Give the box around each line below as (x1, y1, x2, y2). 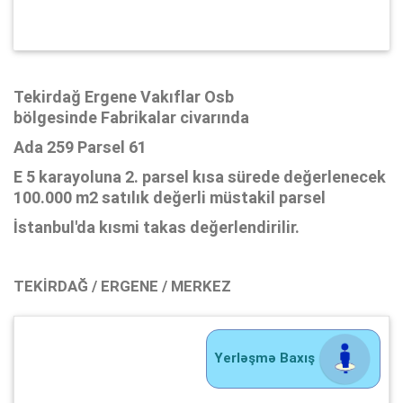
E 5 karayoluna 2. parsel (13, 166, 193, 188)
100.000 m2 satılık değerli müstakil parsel (13, 187, 326, 209)
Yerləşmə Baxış (214, 349, 318, 367)
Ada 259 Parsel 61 (13, 137, 147, 158)
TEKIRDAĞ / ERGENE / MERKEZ (13, 276, 231, 297)
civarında (176, 107, 256, 129)
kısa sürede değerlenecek (193, 166, 386, 188)
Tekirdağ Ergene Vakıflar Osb (13, 86, 234, 108)
